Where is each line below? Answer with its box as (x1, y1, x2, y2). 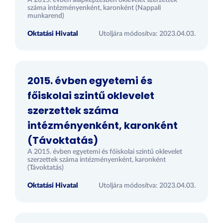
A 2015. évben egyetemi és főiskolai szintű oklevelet (27, 148, 182, 155)
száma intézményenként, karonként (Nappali (27, 4, 161, 11)
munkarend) (27, 12, 64, 19)
